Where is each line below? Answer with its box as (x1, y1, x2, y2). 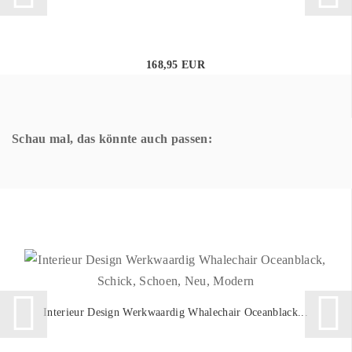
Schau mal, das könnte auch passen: (12, 131, 212, 145)
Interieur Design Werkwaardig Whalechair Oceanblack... (43, 306, 308, 318)
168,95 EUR (145, 58, 206, 71)
